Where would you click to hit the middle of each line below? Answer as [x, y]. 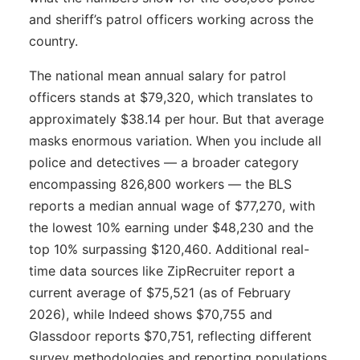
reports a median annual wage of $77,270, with [172, 205]
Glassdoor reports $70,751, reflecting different [170, 335]
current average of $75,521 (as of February [160, 292]
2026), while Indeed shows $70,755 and [151, 314]
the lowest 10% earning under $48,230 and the [171, 227]
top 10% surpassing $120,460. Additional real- [169, 249]
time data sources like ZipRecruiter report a [162, 270]
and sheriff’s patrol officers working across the [171, 19]
